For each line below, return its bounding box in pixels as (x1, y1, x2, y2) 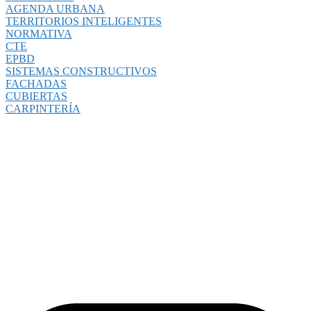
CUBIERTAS (6, 90, 67, 103)
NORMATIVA (6, 28, 72, 40)
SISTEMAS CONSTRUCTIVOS (6, 65, 157, 78)
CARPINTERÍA (6, 103, 81, 115)
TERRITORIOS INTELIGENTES (6, 15, 162, 28)
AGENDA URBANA (6, 3, 105, 15)
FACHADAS (6, 78, 67, 90)
